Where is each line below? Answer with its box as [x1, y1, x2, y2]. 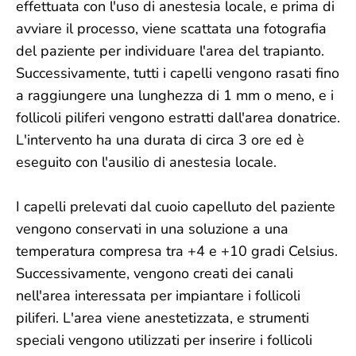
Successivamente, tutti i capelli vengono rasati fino [16, 64, 339, 83]
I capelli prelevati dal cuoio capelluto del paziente [16, 197, 335, 216]
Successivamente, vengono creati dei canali [16, 264, 293, 283]
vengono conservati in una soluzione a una [16, 219, 288, 238]
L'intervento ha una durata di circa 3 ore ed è [16, 130, 304, 149]
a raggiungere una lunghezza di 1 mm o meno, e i [16, 86, 334, 105]
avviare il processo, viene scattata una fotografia [16, 19, 327, 38]
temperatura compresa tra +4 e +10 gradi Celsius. [16, 242, 338, 261]
